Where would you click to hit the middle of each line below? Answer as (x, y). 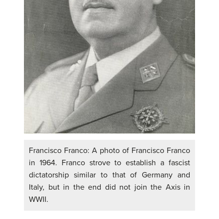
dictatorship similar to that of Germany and (109, 175)
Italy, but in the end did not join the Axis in (109, 187)
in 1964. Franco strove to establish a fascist (109, 163)
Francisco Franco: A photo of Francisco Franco (109, 151)
